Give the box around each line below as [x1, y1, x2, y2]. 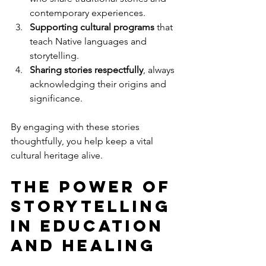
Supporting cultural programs [30, 21, 154, 33]
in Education [11, 215, 171, 236]
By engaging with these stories [11, 121, 142, 132]
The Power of [11, 176, 178, 197]
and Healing [11, 235, 156, 255]
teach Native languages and [30, 35, 149, 47]
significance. [30, 92, 83, 104]
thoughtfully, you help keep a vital [11, 135, 156, 147]
